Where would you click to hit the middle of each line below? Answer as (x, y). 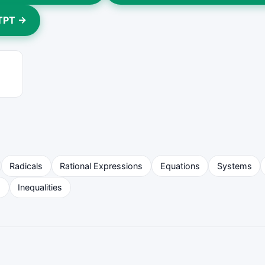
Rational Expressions (101, 166)
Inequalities (40, 188)
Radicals (26, 166)
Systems (234, 166)
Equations (180, 166)
